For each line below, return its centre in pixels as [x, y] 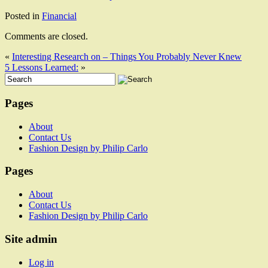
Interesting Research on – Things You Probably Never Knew [127, 57]
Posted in [23, 16]
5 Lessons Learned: [42, 68]
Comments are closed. [46, 36]
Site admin [31, 239]
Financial [59, 16]
